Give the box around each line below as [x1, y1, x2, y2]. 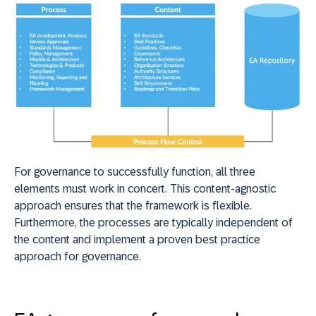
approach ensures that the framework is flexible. [14, 199, 252, 212]
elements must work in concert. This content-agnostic [14, 182, 276, 195]
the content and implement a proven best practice [14, 233, 260, 245]
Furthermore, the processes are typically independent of [14, 216, 293, 229]
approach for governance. [14, 250, 141, 262]
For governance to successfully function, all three [14, 165, 255, 178]
